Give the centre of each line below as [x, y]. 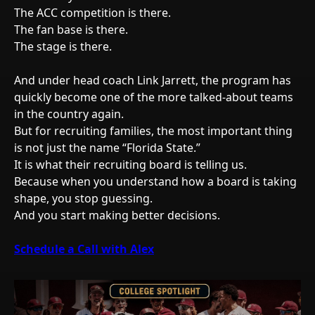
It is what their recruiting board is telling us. [130, 165]
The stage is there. [63, 46]
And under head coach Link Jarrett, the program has [153, 80]
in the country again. [69, 114]
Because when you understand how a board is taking [155, 181]
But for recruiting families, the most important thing [153, 131]
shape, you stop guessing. [83, 198]
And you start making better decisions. [117, 215]
